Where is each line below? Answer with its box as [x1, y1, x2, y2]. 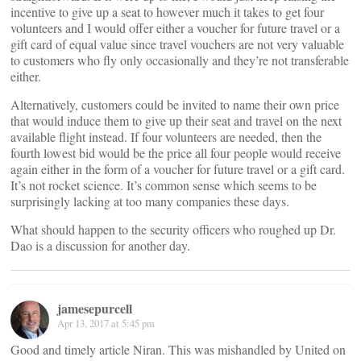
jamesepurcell [57, 298, 132, 317]
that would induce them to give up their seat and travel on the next [10, 111, 342, 129]
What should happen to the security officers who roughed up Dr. [10, 220, 336, 238]
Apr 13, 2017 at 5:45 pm [57, 315, 155, 330]
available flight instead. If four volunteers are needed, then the [10, 127, 322, 145]
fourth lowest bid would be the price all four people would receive [10, 143, 341, 161]
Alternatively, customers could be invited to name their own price [10, 95, 339, 113]
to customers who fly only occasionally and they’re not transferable [10, 51, 349, 68]
